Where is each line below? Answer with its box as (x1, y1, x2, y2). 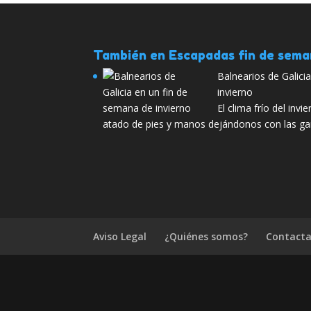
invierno (217, 85, 253, 99)
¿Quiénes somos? (165, 229, 249, 243)
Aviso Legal (93, 229, 147, 243)
